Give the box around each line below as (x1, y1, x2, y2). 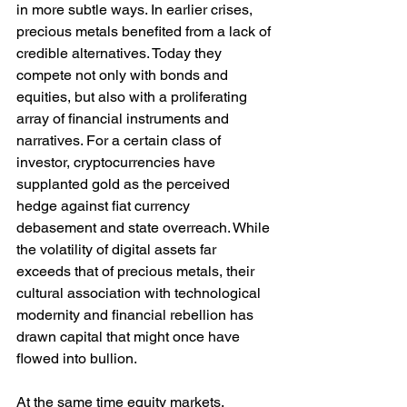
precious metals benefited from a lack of (16, 23, 274, 41)
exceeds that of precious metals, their (16, 263, 258, 281)
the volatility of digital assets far (16, 241, 220, 259)
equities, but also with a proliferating (16, 88, 251, 106)
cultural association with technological (16, 284, 264, 303)
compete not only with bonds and (16, 66, 232, 84)
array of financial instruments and (16, 110, 233, 128)
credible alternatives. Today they (16, 45, 225, 63)
